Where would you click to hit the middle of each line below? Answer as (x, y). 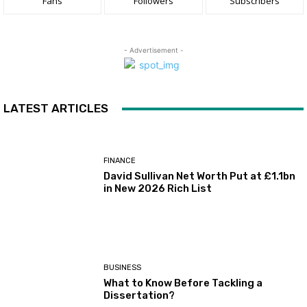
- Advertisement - (153, 50)
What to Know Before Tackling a (183, 283)
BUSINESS (123, 267)
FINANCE (120, 161)
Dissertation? (139, 295)
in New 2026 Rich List (158, 189)
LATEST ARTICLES (56, 108)
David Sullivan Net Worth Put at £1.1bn (200, 176)
